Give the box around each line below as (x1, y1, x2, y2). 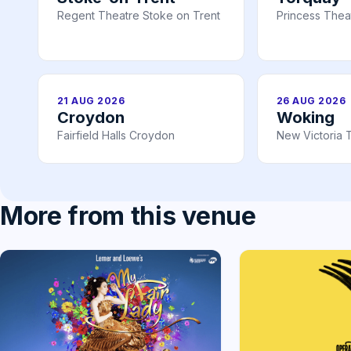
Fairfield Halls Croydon (57, 128, 175, 143)
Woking (277, 108, 335, 128)
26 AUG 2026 (277, 95, 346, 107)
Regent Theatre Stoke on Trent (57, 9, 220, 23)
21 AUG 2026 (57, 95, 125, 107)
